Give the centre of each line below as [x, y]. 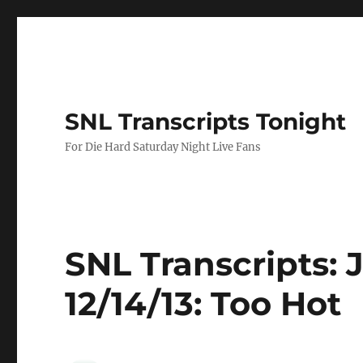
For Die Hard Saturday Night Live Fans [163, 147]
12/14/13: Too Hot [203, 303]
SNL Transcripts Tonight [206, 122]
